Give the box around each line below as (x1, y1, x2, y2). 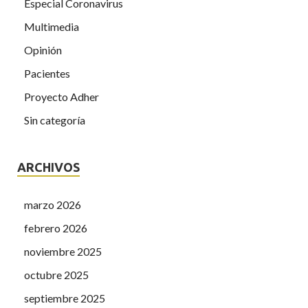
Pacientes (24, 67, 70, 80)
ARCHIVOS (17, 160, 80, 175)
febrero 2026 (24, 221, 87, 235)
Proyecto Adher (24, 90, 99, 104)
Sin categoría (24, 113, 85, 127)
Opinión (24, 43, 62, 57)
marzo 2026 (24, 198, 81, 212)
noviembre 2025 (24, 245, 102, 258)
